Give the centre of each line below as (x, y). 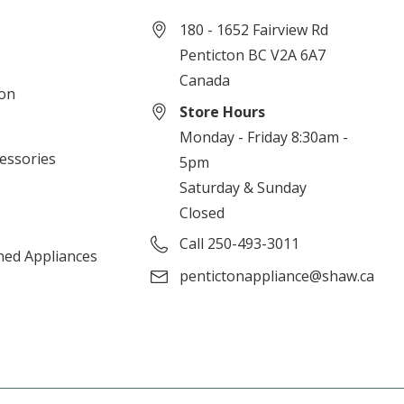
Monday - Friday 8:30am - (264, 137)
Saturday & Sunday (243, 187)
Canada (205, 80)
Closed (202, 212)
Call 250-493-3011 (240, 243)
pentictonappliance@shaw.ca (277, 275)
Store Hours (223, 111)
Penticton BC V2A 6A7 (253, 55)
